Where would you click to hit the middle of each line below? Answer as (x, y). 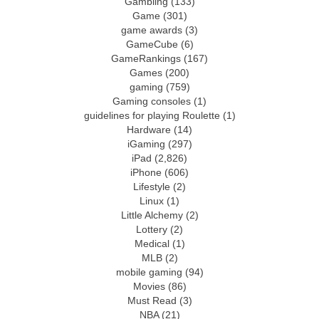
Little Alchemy (152, 216)
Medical (152, 244)
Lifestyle (152, 187)
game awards (152, 31)
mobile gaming (149, 273)
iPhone (146, 173)
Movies (149, 287)
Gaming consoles (152, 102)
